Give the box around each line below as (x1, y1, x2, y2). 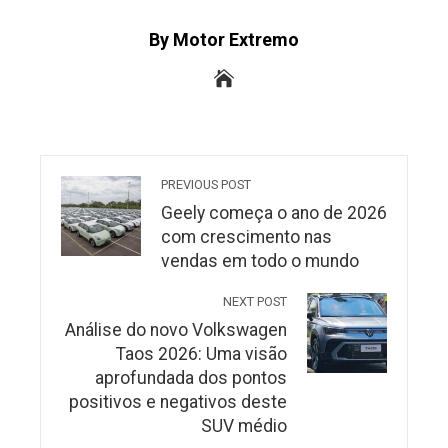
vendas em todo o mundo (161, 250, 359, 271)
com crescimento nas (161, 226, 332, 247)
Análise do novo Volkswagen (65, 319, 287, 340)
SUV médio (201, 415, 287, 436)
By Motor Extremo (149, 28, 299, 50)
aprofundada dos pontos (95, 367, 287, 388)
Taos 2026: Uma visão (116, 343, 287, 364)
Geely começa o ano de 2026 (161, 202, 387, 223)
